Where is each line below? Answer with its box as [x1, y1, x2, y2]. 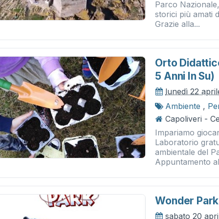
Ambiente [165, 101, 201, 111]
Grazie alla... [155, 19, 200, 29]
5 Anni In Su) [155, 70, 215, 82]
